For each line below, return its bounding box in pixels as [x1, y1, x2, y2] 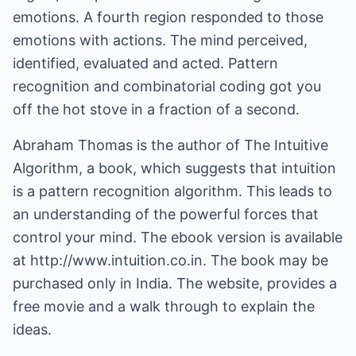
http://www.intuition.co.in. [30, 252, 207, 269]
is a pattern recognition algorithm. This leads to [13, 183, 332, 199]
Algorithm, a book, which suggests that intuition [13, 160, 336, 176]
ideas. [13, 321, 52, 338]
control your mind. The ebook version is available [13, 229, 342, 246]
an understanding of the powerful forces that [13, 206, 319, 222]
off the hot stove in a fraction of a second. [13, 101, 300, 118]
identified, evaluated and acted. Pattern [13, 55, 278, 72]
